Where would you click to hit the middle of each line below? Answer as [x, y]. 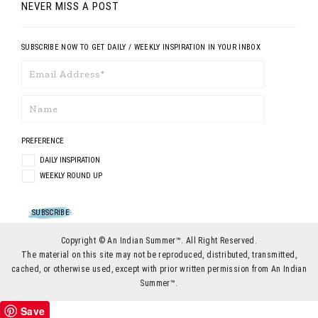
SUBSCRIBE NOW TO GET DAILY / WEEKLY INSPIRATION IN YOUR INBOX [141, 47]
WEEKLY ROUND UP [71, 176]
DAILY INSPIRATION [70, 160]
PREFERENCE [44, 141]
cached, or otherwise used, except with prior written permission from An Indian [159, 269]
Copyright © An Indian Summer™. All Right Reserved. [159, 241]
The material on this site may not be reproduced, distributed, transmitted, [159, 255]
